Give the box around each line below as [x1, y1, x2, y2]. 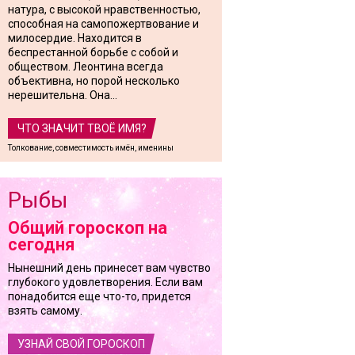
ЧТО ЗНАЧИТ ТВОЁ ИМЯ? [17, 122, 147, 135]
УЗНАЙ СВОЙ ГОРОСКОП [17, 338, 145, 350]
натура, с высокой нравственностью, [8, 3, 200, 16]
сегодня [8, 235, 74, 254]
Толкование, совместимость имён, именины [8, 143, 174, 152]
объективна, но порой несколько [8, 74, 180, 87]
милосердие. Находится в [8, 32, 142, 44]
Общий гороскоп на [8, 218, 167, 238]
